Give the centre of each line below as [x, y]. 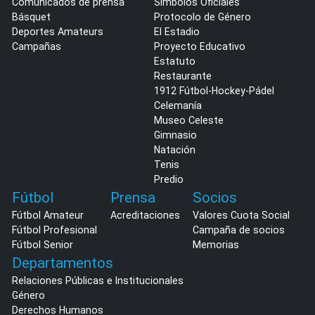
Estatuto [174, 61]
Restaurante [182, 76]
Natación [174, 149]
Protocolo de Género [202, 17]
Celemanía [178, 105]
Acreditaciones [145, 215]
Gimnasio [175, 135]
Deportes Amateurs [58, 31]
